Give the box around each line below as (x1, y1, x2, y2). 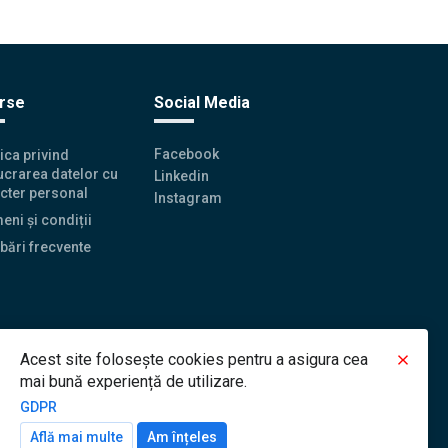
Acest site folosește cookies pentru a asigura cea (20, 350, 368, 369)
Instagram (154, 189, 223, 206)
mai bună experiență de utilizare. (20, 372, 247, 391)
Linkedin (154, 167, 210, 184)
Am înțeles (147, 429, 217, 445)
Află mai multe (30, 429, 123, 445)
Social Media (154, 92, 251, 112)
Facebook (154, 145, 220, 162)
